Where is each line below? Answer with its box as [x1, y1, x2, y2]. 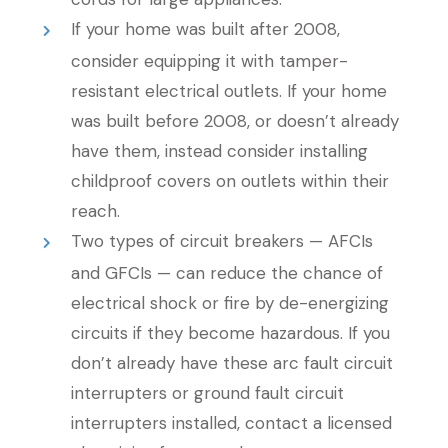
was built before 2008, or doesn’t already [70, 110, 399, 132]
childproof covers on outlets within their [70, 170, 389, 192]
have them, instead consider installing [70, 140, 368, 162]
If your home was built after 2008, [71, 18, 341, 40]
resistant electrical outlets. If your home [70, 80, 387, 102]
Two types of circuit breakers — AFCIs [71, 230, 374, 252]
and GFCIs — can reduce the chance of [70, 262, 383, 284]
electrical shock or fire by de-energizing [70, 292, 389, 314]
